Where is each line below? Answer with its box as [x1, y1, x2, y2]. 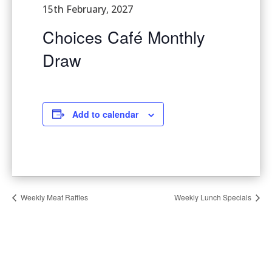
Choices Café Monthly [42, 24, 205, 49]
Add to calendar [72, 107, 138, 120]
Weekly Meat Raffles [19, 191, 88, 202]
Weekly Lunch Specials [174, 191, 253, 202]
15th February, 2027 [42, 2, 133, 16]
